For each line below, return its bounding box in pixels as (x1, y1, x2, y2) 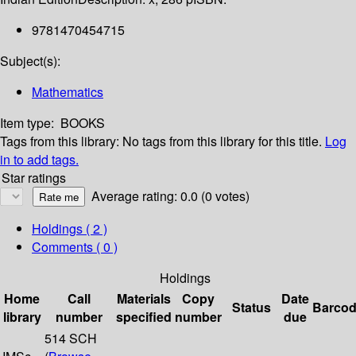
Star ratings (2, 168, 66, 188)
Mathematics (32, 83, 103, 102)
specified (116, 308, 172, 327)
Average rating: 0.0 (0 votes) (91, 187, 250, 206)
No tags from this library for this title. (122, 132, 322, 151)
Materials (117, 289, 171, 308)
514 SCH (44, 329, 97, 348)
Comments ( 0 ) (32, 238, 118, 257)
